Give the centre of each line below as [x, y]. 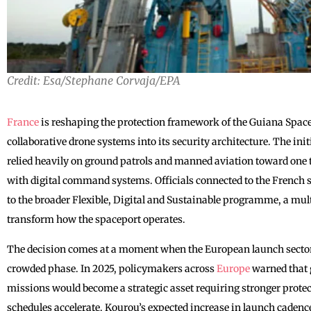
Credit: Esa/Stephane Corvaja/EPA [94, 80]
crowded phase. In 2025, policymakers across [112, 268]
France [23, 122]
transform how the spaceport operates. [96, 219]
